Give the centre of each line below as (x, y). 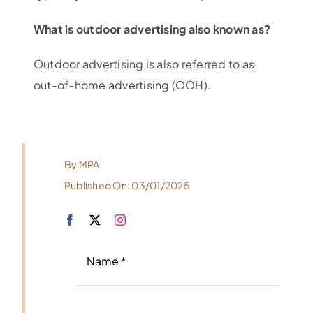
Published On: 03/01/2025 (127, 185)
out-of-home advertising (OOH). (122, 85)
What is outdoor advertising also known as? (152, 29)
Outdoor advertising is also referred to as (144, 64)
